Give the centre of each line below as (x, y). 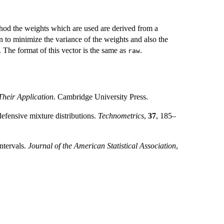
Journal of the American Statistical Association (102, 146)
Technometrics (121, 116)
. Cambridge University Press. (101, 97)
